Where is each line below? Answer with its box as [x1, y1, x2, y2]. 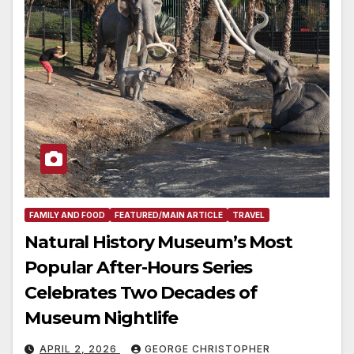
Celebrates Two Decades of [24, 281, 257, 303]
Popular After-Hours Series [24, 256, 253, 278]
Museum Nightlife [24, 307, 179, 329]
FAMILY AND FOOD [29, 209, 105, 220]
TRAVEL [232, 209, 265, 220]
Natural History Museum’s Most [24, 231, 293, 253]
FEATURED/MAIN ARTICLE [115, 209, 223, 220]
